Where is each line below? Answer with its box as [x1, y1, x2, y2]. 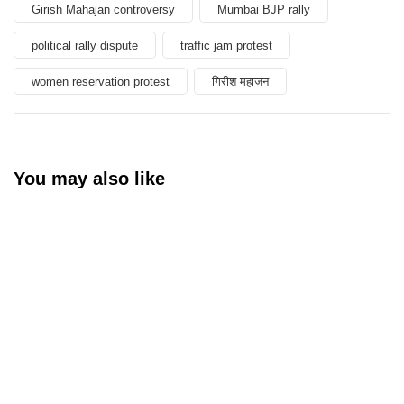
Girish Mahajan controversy [32, 2, 175, 16]
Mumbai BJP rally [217, 2, 310, 16]
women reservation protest [32, 74, 170, 88]
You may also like [14, 169, 165, 188]
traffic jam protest [180, 38, 272, 52]
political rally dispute [32, 38, 138, 52]
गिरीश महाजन [212, 74, 269, 88]
